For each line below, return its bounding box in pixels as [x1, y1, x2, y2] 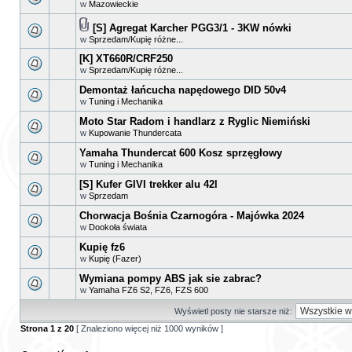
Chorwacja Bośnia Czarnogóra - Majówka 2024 [79, 210, 304, 222]
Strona [20, 324, 50, 333]
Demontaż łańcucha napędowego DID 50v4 [79, 84, 286, 96]
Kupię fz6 [79, 241, 125, 253]
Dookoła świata [89, 222, 147, 232]
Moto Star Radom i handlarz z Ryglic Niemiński [79, 115, 310, 127]
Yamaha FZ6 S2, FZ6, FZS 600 [89, 285, 208, 295]
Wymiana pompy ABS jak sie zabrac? [79, 273, 262, 284]
